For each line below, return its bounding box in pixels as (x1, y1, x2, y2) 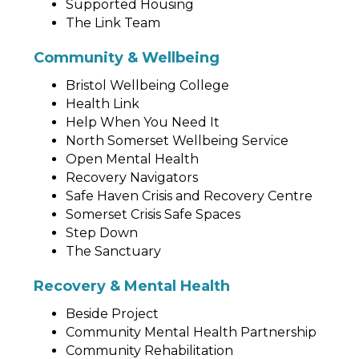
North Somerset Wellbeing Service (66, 133, 288, 148)
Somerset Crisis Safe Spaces (66, 207, 240, 222)
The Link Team (66, 15, 160, 30)
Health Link (66, 96, 139, 111)
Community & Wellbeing (34, 49, 220, 67)
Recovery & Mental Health (34, 277, 230, 295)
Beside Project (66, 306, 159, 321)
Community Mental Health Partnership (66, 325, 317, 340)
